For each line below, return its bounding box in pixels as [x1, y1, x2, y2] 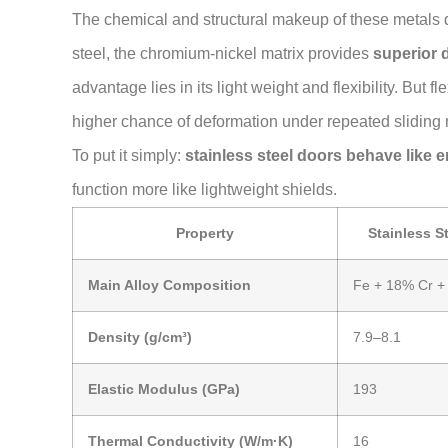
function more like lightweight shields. [72, 181, 337, 199]
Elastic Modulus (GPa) [88, 381, 240, 398]
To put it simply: [72, 147, 185, 165]
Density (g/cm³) [88, 329, 192, 346]
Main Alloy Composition [88, 277, 251, 294]
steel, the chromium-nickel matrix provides [72, 45, 373, 63]
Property [176, 225, 234, 242]
